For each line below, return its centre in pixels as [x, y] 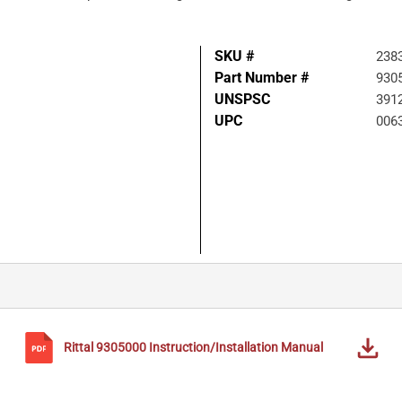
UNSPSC [242, 100]
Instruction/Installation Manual [236, 348]
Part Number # [262, 78]
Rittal [79, 348]
